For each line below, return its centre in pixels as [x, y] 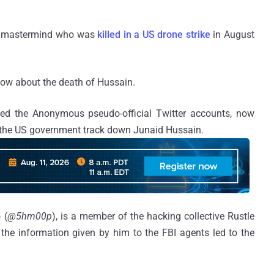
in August [232, 34]
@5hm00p [29, 216]
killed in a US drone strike [154, 34]
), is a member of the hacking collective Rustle [153, 216]
